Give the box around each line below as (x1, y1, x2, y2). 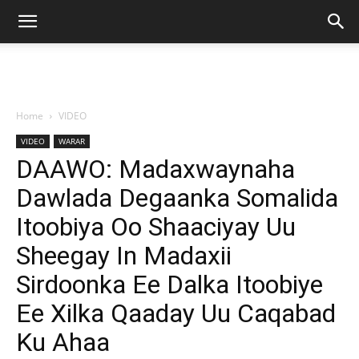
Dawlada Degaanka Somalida (16, 183, 338, 213)
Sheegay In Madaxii (16, 240, 232, 271)
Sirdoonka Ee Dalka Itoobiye (16, 269, 323, 300)
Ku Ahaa (16, 327, 110, 357)
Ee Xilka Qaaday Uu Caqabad (16, 298, 336, 329)
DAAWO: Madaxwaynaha (16, 154, 295, 184)
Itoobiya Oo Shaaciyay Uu (16, 212, 296, 242)
